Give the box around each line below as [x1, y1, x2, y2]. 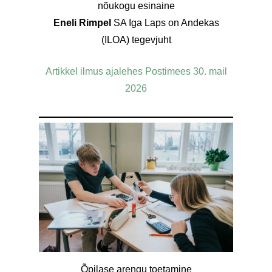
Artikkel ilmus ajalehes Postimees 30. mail [45, 66, 227, 76]
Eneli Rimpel [53, 18, 114, 28]
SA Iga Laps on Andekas [113, 18, 219, 28]
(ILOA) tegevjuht [101, 35, 171, 45]
